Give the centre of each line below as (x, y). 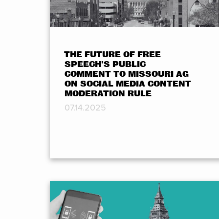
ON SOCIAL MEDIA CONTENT (128, 84)
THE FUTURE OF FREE (113, 55)
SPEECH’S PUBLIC (105, 65)
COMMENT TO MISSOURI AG (127, 74)
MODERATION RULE (108, 94)
